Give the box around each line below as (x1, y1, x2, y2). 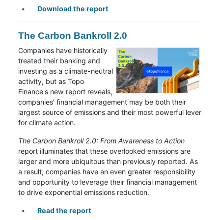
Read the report (37, 206, 91, 215)
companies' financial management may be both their (18, 97, 187, 106)
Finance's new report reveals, (18, 87, 113, 96)
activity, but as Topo (18, 77, 84, 85)
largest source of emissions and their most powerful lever (18, 108, 202, 116)
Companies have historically (18, 46, 108, 55)
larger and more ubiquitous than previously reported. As (18, 157, 198, 165)
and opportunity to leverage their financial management (18, 177, 197, 186)
